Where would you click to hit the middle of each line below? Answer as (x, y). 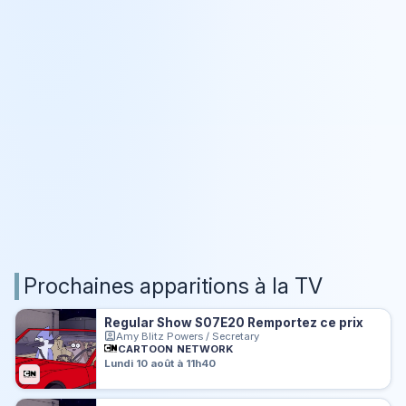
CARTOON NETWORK (175, 348)
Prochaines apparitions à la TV (173, 286)
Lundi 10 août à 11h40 (160, 363)
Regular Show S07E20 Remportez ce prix (234, 322)
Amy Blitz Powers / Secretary (188, 336)
